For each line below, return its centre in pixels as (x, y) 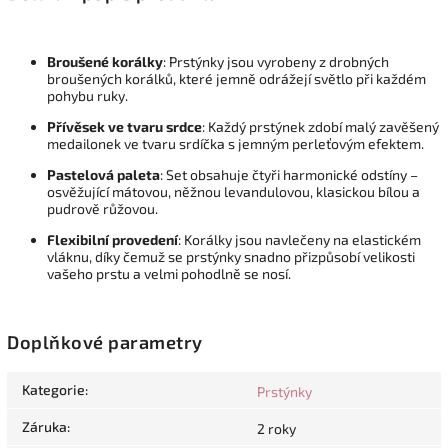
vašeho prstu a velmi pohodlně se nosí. (169, 273)
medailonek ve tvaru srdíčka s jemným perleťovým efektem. (235, 143)
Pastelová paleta (103, 174)
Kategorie (53, 390)
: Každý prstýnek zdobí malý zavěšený (320, 126)
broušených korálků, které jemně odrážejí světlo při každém (236, 78)
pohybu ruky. (87, 95)
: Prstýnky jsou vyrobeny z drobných (276, 61)
